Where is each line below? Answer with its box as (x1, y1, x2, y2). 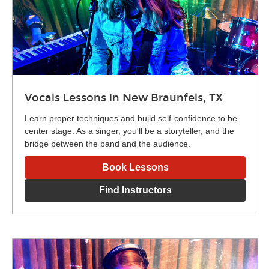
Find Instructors (98, 184, 172, 195)
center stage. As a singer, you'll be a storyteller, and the (25, 125, 234, 136)
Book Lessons (101, 162, 169, 172)
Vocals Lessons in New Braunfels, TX (25, 91, 223, 104)
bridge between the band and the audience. (25, 138, 190, 148)
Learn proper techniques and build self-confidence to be (25, 113, 237, 123)
